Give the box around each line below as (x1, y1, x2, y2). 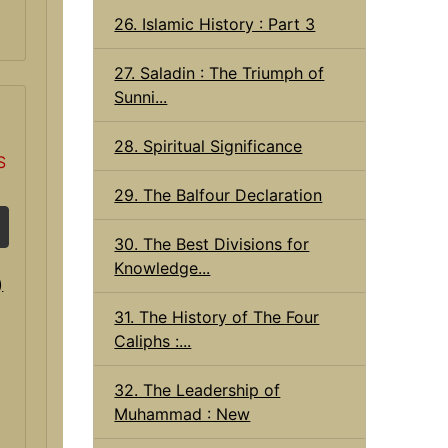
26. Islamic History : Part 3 (114, 13, 316, 34)
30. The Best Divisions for (114, 233, 310, 254)
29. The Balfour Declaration (114, 184, 323, 205)
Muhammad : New (114, 403, 251, 424)
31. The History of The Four (114, 306, 320, 327)
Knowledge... (114, 257, 211, 278)
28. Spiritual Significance (114, 135, 303, 156)
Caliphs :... (114, 330, 192, 351)
